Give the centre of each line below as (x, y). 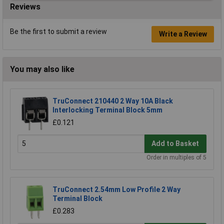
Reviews (25, 6)
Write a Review (183, 34)
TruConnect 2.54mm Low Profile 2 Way (116, 189)
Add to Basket (175, 144)
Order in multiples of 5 (176, 157)
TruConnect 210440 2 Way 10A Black (113, 101)
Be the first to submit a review (58, 31)
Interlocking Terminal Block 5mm (107, 110)
